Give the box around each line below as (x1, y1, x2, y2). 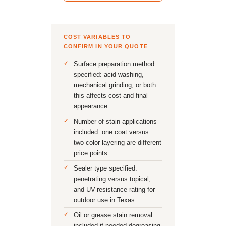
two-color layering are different (73, 139, 161, 146)
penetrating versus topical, (73, 175, 151, 183)
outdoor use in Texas (73, 196, 135, 204)
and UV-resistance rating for (73, 186, 155, 193)
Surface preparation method (73, 60, 154, 68)
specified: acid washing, (73, 71, 144, 78)
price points (73, 149, 107, 157)
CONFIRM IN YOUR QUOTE (63, 43, 148, 49)
